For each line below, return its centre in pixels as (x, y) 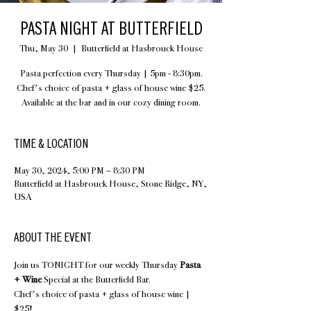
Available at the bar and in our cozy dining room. (111, 102)
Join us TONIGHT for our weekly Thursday (97, 265)
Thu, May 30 (44, 48)
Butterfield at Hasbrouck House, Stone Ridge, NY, (110, 184)
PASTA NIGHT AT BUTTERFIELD (111, 29)
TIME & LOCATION (51, 144)
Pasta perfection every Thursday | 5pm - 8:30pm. (111, 73)
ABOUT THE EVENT (53, 237)
